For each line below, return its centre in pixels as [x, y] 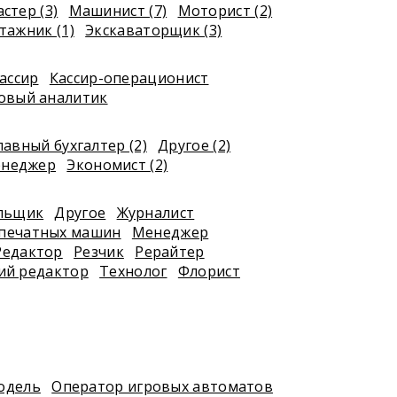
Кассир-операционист [129, 78]
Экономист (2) [117, 165]
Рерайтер [170, 252]
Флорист [209, 271]
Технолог [133, 271]
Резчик [99, 252]
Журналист [156, 213]
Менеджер [170, 232]
